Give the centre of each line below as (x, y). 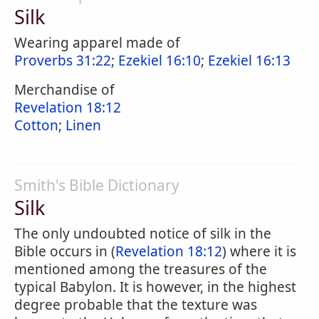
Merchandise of (64, 90)
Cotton (36, 125)
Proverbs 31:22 (63, 61)
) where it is (259, 251)
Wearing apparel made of (97, 43)
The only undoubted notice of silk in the (143, 234)
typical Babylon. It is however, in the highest (155, 287)
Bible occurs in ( (65, 251)
